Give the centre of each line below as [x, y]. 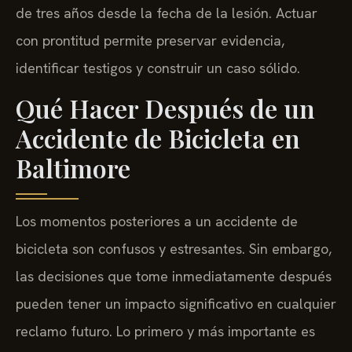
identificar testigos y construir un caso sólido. [158, 68]
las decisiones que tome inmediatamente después [174, 276]
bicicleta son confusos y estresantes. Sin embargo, [174, 248]
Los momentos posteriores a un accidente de [157, 221]
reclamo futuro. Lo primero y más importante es [165, 331]
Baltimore [73, 167]
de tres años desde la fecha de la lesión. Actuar [167, 13]
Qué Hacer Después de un [165, 108]
